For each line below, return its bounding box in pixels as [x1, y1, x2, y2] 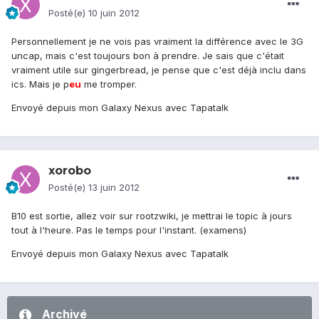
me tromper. [81, 78, 137, 90]
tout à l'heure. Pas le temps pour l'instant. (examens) [11, 224, 246, 236]
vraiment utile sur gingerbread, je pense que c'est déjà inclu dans [11, 64, 306, 76]
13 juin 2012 [88, 182, 140, 194]
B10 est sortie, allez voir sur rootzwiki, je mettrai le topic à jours [11, 210, 292, 222]
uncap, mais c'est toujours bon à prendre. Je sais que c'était [11, 50, 284, 62]
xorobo [48, 164, 91, 178]
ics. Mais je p [11, 78, 69, 90]
